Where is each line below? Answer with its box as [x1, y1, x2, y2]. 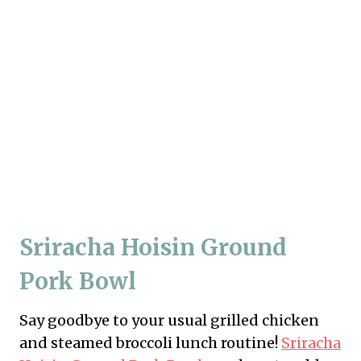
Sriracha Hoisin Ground [19, 232, 287, 262]
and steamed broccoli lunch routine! [19, 333, 281, 352]
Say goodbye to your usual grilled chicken [19, 310, 319, 330]
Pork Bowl [19, 266, 136, 296]
